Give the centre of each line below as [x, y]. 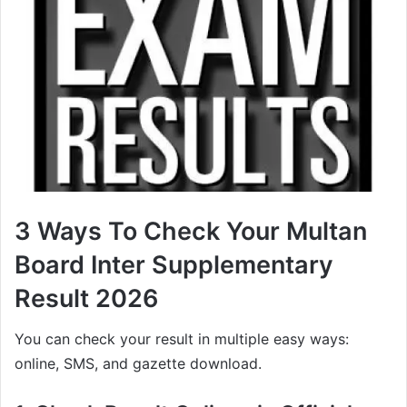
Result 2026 [87, 298]
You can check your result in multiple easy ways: [182, 339]
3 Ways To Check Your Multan [191, 231]
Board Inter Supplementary [174, 264]
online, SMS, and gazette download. [138, 364]
